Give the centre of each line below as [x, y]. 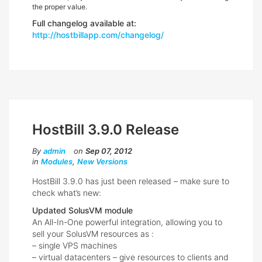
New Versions [102, 162]
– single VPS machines [75, 246]
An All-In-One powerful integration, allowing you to [127, 222]
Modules [57, 162]
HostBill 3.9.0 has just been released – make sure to [131, 181]
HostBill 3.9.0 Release [106, 130]
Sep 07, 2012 [109, 151]
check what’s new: [67, 193]
